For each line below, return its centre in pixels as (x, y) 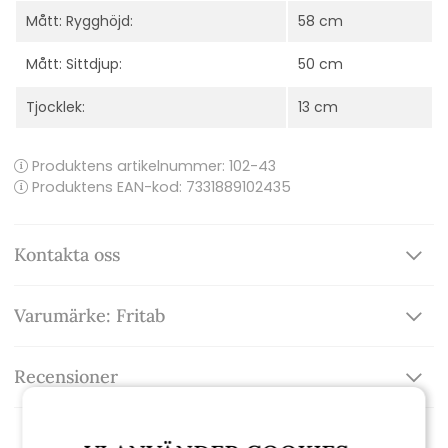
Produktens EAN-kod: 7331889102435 (159, 187)
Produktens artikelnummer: (128, 166)
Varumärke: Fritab (89, 316)
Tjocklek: (55, 107)
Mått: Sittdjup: (74, 64)
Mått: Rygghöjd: (79, 21)
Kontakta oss (67, 255)
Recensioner (66, 377)
